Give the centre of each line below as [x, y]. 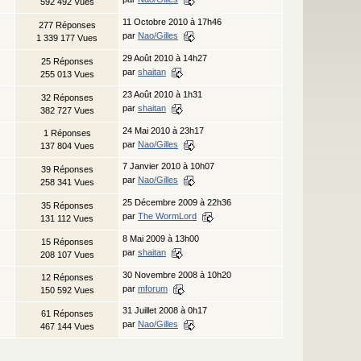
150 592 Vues [67, 290]
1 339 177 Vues [67, 37]
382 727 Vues [67, 110]
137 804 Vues [67, 145]
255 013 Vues [67, 74]
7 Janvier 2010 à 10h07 [168, 166]
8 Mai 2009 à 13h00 [161, 238]
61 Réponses [67, 313]
